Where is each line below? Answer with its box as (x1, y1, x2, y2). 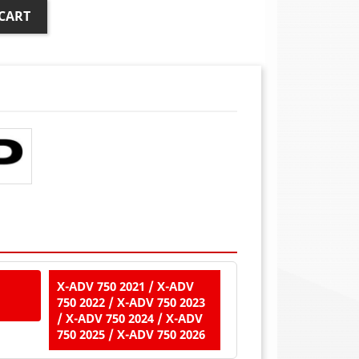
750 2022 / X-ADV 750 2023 (57, 294, 205, 311)
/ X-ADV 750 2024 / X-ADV (57, 310, 203, 327)
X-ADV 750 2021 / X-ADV (57, 278, 194, 295)
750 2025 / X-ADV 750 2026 (57, 326, 205, 343)
